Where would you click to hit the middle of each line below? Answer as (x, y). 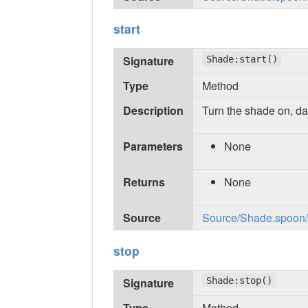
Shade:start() (242, 59)
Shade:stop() (239, 280)
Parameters (153, 146)
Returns (144, 182)
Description (154, 111)
